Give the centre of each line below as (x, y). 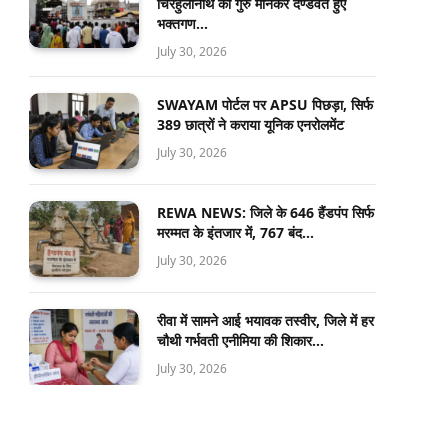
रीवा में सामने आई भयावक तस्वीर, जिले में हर (265, 320)
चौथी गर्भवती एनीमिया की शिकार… (240, 340)
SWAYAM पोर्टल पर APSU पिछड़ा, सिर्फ (265, 104)
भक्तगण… (182, 23)
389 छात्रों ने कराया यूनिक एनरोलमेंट (250, 124)
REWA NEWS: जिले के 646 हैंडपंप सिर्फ (265, 212)
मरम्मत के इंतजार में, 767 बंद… (235, 232)
